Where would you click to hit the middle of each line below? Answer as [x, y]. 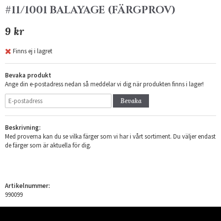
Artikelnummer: [27, 185]
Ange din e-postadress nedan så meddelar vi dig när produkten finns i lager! [104, 84]
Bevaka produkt [28, 75]
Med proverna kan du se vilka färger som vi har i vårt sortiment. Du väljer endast [110, 136]
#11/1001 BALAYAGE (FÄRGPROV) [90, 10]
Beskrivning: [23, 127]
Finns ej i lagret [33, 51]
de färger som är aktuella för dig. [48, 145]
